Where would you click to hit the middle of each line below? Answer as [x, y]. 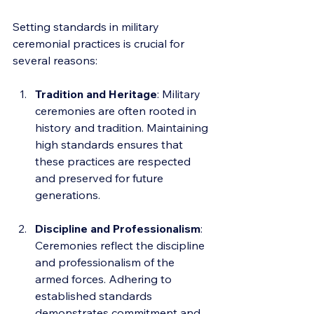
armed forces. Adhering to [105, 279]
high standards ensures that [110, 144]
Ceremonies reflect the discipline [121, 245]
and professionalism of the [106, 262]
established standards [95, 296]
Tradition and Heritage [96, 94]
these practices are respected [114, 161]
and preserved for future [101, 178]
